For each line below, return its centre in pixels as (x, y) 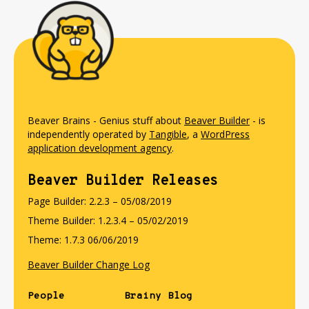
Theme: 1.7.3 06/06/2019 (83, 240)
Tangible (168, 134)
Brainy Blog (158, 296)
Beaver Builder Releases (123, 181)
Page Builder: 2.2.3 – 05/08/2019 (100, 201)
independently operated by (88, 134)
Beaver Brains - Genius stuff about (106, 120)
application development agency (100, 148)
